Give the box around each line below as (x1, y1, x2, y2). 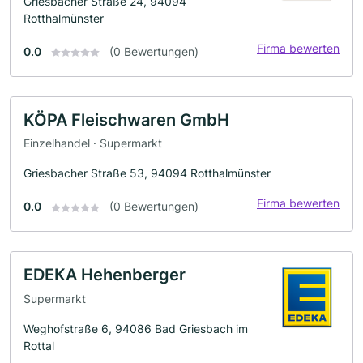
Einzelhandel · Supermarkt (23, 136, 162, 151)
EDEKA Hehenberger (23, 265, 186, 285)
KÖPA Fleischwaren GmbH (23, 109, 229, 130)
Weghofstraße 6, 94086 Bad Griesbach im (23, 321, 248, 335)
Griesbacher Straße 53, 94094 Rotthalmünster (23, 166, 271, 181)
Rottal (23, 338, 54, 352)
